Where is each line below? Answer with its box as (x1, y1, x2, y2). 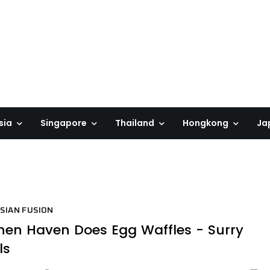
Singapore (40, 117, 87, 129)
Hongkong (183, 117, 228, 129)
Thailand (115, 117, 154, 129)
